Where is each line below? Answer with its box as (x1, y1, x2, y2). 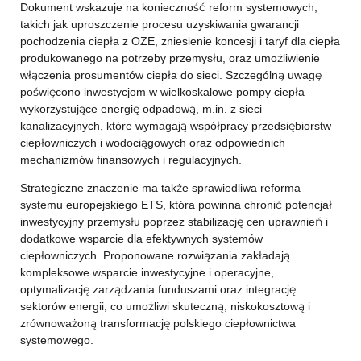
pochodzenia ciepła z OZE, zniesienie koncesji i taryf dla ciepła (19, 34, 340, 48)
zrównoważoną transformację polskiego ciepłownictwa (19, 316, 296, 330)
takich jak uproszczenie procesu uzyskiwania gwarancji (19, 17, 299, 31)
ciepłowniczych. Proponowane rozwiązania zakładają (19, 248, 290, 263)
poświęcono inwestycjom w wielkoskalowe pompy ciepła (19, 85, 305, 99)
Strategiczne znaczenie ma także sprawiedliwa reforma (19, 180, 301, 195)
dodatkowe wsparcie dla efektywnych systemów (19, 231, 263, 246)
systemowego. (19, 333, 93, 347)
